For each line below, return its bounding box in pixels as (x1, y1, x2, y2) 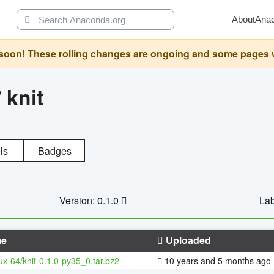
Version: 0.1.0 (59, 193, 121, 207)
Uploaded (163, 232, 211, 247)
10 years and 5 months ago (162, 254, 271, 267)
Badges (37, 143, 72, 158)
